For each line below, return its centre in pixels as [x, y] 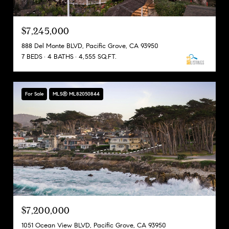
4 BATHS [61, 57]
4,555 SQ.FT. [98, 57]
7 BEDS [32, 57]
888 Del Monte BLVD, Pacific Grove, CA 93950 [90, 46]
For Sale [34, 94]
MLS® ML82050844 [76, 94]
